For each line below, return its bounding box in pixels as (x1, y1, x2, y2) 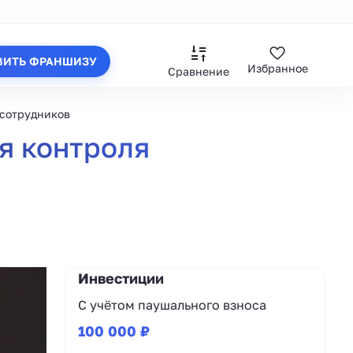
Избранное (247, 61, 308, 75)
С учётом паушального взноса (78, 297, 266, 313)
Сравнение (168, 64, 229, 78)
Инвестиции (78, 269, 164, 287)
